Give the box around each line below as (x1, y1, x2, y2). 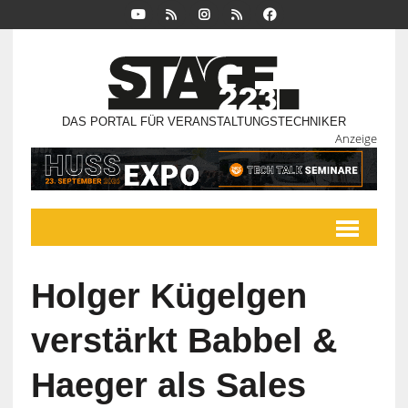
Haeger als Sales (30, 366, 306, 405)
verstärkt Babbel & (30, 321, 337, 361)
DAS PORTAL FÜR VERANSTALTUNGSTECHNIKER (61, 115, 346, 129)
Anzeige (335, 130, 378, 148)
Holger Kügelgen (30, 277, 307, 316)
